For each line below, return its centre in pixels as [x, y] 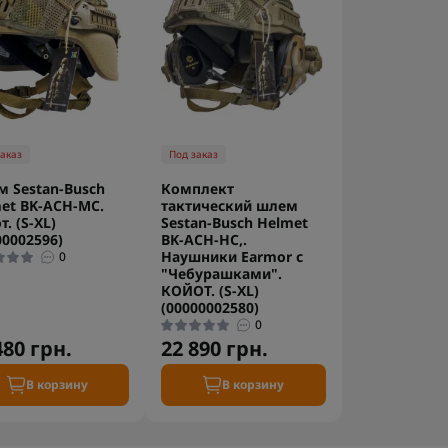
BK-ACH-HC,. [204, 239]
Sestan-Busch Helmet [235, 222]
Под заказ [194, 153]
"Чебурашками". [222, 273]
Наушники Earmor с [232, 256]
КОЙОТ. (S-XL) [210, 290]
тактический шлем [230, 205]
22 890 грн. [215, 348]
